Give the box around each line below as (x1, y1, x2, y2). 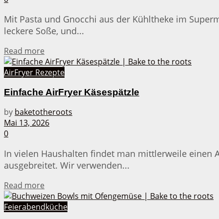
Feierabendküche (4, 201, 67, 213)
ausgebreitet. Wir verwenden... (4, 159, 130, 172)
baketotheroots (15, 107, 72, 118)
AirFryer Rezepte (4, 66, 65, 78)
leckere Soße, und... (4, 24, 84, 37)
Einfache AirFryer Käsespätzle (4, 87, 139, 97)
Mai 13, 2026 (4, 117, 49, 129)
